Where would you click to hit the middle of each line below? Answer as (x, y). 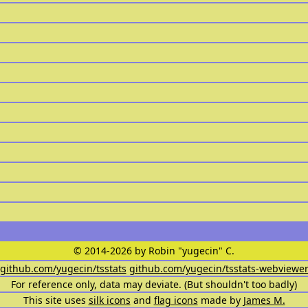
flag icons (176, 300)
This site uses (56, 300)
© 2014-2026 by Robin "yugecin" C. (154, 251)
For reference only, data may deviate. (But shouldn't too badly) (154, 284)
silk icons (109, 300)
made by (220, 300)
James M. (264, 300)
